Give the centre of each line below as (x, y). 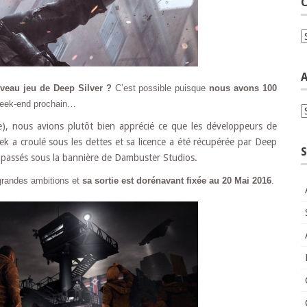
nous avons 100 (243, 88)
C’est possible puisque (160, 88)
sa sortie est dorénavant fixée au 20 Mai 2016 (177, 180)
